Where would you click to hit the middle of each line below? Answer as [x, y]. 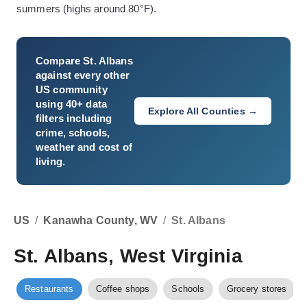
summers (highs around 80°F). [87, 9]
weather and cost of [84, 147]
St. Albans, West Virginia [128, 256]
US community [72, 89]
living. [51, 161]
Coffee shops [123, 289]
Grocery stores [257, 289]
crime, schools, [73, 133]
